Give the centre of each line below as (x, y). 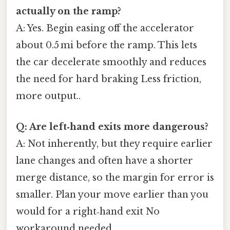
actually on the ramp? (69, 12)
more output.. (48, 96)
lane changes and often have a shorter (104, 160)
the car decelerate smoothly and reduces (111, 62)
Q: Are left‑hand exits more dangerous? (112, 127)
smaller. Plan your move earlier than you (112, 194)
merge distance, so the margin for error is (115, 177)
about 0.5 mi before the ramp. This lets (107, 45)
